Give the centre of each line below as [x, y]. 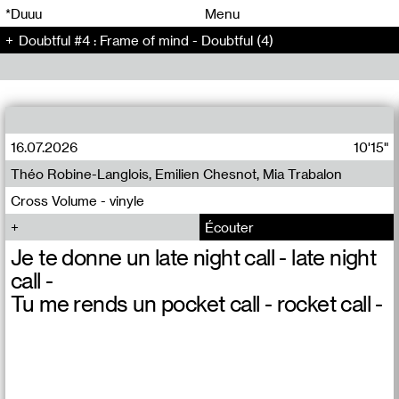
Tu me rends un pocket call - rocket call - [197, 303]
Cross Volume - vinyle [77, 200]
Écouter [229, 227]
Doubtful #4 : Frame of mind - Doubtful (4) [146, 40]
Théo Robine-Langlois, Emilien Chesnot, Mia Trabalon [176, 174]
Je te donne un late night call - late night [194, 257]
